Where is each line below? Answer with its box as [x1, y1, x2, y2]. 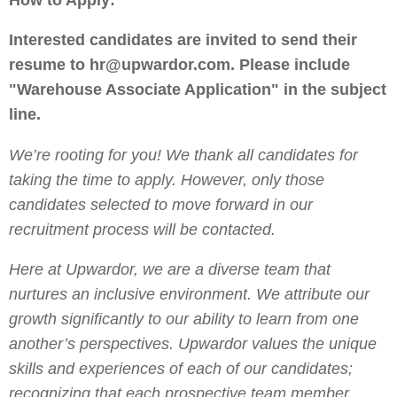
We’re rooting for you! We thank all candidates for [9, 145, 358, 164]
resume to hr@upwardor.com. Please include [9, 56, 350, 74]
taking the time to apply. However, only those [9, 170, 324, 189]
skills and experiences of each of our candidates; [9, 360, 353, 378]
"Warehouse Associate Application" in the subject [9, 81, 386, 99]
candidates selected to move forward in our [9, 195, 313, 214]
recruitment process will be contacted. [9, 220, 276, 238]
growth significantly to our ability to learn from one [9, 310, 359, 329]
